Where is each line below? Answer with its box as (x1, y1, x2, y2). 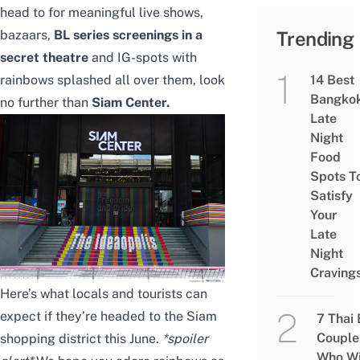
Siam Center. (92, 95, 170, 111)
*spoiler (162, 331, 208, 347)
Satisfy (309, 188, 353, 204)
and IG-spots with (88, 50, 197, 66)
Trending (276, 27, 354, 51)
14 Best (309, 72, 354, 88)
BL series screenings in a (54, 27, 202, 43)
